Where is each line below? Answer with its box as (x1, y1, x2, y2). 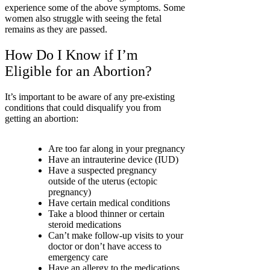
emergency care (48, 252, 108, 263)
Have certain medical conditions (48, 198, 170, 209)
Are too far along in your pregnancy (48, 143, 185, 154)
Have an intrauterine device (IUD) (48, 154, 178, 165)
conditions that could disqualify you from (5, 102, 161, 113)
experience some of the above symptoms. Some (5, 2, 185, 13)
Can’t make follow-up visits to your (48, 230, 183, 241)
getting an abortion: (5, 113, 81, 124)
